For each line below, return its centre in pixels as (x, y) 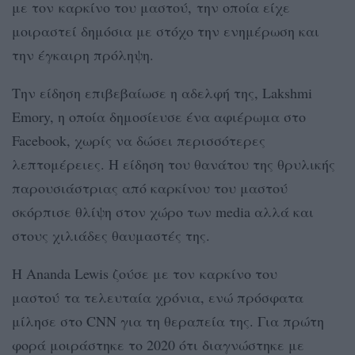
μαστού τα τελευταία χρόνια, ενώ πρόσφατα (158, 297)
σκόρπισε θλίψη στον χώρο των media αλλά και (163, 211)
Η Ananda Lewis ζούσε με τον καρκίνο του (145, 273)
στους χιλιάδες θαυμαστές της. (111, 235)
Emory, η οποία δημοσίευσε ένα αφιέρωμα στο (159, 116)
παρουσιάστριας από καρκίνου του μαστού (150, 187)
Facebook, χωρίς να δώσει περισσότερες (139, 140)
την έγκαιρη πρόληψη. (83, 54)
